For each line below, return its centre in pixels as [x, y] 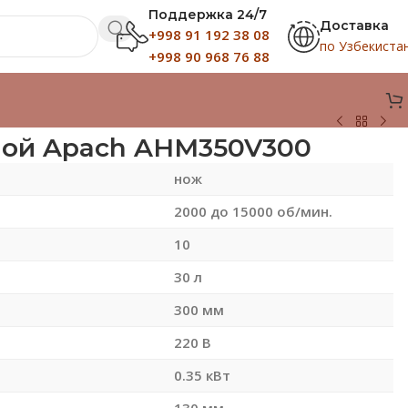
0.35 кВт [202, 375]
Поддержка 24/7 [208, 14]
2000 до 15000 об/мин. [253, 211]
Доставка [354, 25]
